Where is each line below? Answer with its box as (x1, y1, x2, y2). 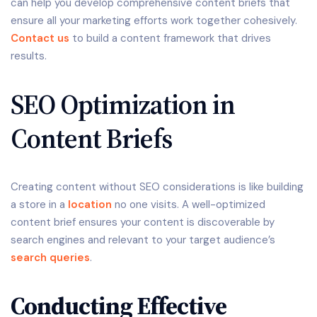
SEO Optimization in (11, 85, 235, 123)
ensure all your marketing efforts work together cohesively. (11, 13, 297, 28)
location (68, 197, 112, 212)
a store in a (11, 197, 68, 212)
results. (11, 48, 47, 63)
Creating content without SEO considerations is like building (11, 179, 304, 194)
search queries (11, 250, 90, 265)
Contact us (11, 30, 69, 45)
